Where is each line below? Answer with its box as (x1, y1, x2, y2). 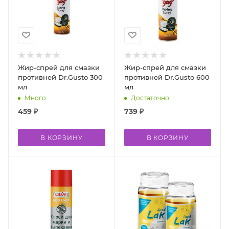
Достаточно (130, 94, 169, 102)
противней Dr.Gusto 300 (18, 73, 103, 81)
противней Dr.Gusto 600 (124, 73, 210, 81)
